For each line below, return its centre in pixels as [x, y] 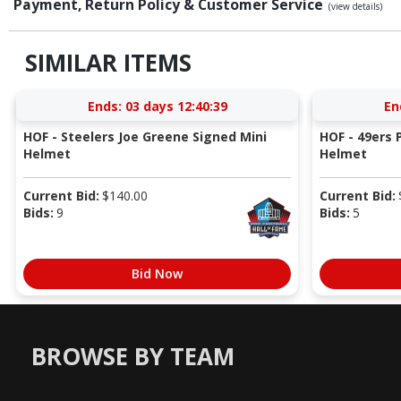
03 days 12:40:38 [176, 106]
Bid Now [157, 273]
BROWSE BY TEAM [133, 357]
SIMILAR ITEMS [108, 63]
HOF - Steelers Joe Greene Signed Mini [145, 136]
